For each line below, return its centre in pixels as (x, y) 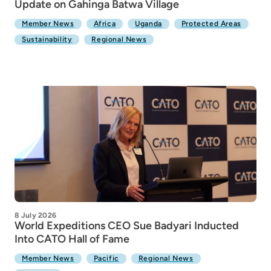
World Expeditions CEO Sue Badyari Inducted (127, 226)
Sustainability (47, 39)
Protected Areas (211, 24)
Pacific (106, 258)
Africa (105, 24)
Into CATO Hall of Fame (72, 239)
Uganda (149, 24)
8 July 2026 (36, 215)
